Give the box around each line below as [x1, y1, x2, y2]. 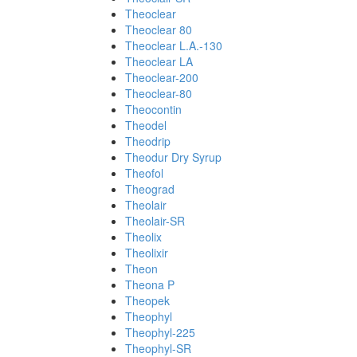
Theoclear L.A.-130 [125, 37, 222, 53]
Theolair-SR [125, 213, 185, 229]
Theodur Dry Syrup [125, 149, 222, 165]
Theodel [125, 117, 167, 133]
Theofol [125, 165, 163, 181]
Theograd [125, 181, 175, 197]
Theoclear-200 [125, 69, 198, 85]
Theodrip [125, 133, 171, 149]
